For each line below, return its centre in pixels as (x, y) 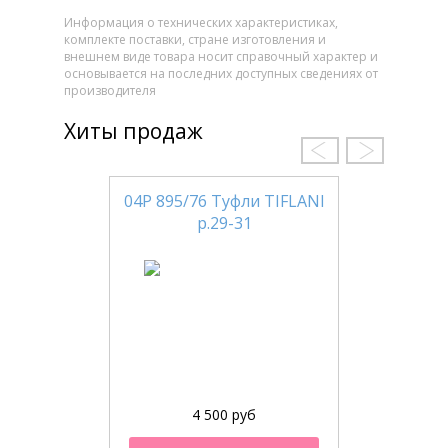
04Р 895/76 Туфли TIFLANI (224, 201)
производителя (110, 91)
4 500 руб (224, 415)
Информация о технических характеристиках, (201, 23)
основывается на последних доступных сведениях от (221, 74)
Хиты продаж (133, 130)
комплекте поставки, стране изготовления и (195, 40)
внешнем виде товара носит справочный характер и (221, 57)
